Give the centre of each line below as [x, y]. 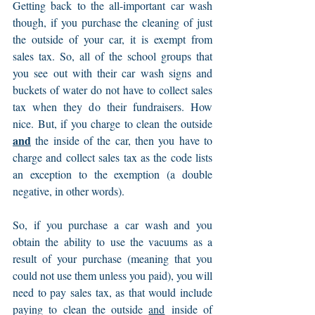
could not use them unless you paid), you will [112, 276]
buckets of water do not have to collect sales [112, 90]
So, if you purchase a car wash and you [112, 225]
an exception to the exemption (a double [112, 174]
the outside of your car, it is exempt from [112, 39]
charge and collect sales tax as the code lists [112, 157]
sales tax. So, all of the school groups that [112, 56]
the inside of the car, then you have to [122, 141]
